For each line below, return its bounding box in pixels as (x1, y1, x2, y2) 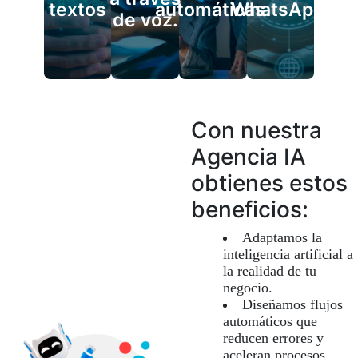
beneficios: (191, 196, 308, 223)
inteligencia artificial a (223, 246, 353, 262)
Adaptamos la (242, 229, 322, 245)
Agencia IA (191, 143, 306, 170)
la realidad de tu (223, 263, 316, 279)
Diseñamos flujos (242, 296, 343, 312)
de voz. (112, 9, 178, 31)
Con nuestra (191, 117, 322, 144)
